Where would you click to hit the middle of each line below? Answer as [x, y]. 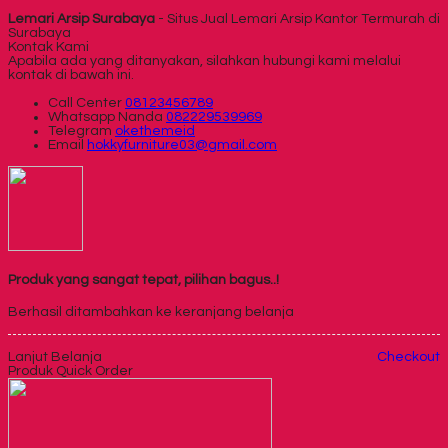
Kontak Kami [48, 46]
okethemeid [155, 130]
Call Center [86, 102]
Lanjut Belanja [55, 357]
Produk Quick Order [70, 371]
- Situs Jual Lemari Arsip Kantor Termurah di [297, 18]
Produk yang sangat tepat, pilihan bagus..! [143, 279]
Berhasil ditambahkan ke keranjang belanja [151, 312]
